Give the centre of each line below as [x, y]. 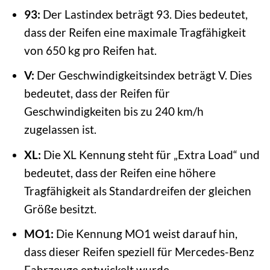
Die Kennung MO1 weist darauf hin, [145, 234]
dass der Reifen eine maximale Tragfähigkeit [135, 32]
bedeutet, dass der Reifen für [97, 93]
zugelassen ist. [60, 130]
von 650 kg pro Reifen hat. [90, 50]
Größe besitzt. [60, 209]
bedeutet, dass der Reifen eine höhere [120, 172]
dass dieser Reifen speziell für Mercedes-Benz [139, 252]
